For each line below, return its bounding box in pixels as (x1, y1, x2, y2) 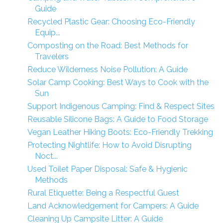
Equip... (34, 28, 60, 37)
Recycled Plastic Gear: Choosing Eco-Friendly (27, 17, 195, 26)
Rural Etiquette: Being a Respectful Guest (27, 188, 179, 198)
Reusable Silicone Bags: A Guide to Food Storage (27, 114, 208, 124)
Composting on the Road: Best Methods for (27, 41, 188, 50)
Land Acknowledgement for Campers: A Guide (27, 201, 199, 211)
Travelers (34, 52, 69, 61)
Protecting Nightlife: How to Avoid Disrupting (27, 140, 192, 150)
